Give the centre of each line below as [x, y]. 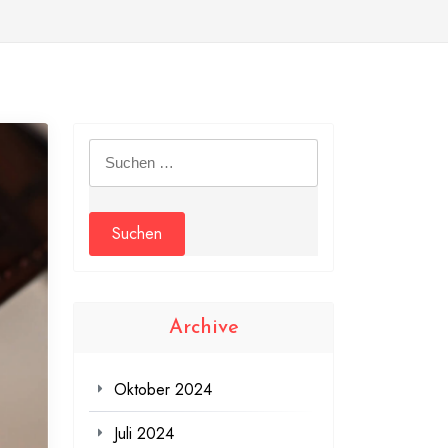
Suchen [113, 152]
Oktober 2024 [163, 390]
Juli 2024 [144, 434]
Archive [203, 328]
